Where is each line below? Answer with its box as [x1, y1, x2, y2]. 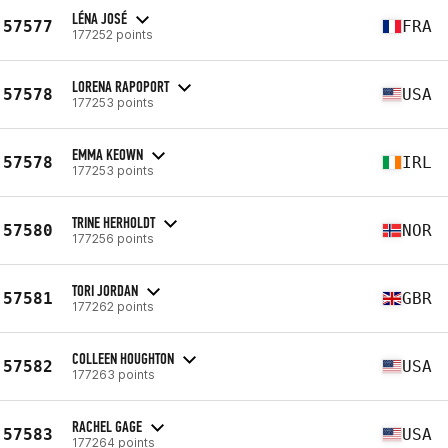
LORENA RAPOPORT [72, 76, 169, 96]
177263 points [72, 366, 155, 382]
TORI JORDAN [72, 280, 138, 300]
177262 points [72, 298, 154, 314]
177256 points [72, 230, 154, 246]
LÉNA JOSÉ [72, 8, 127, 28]
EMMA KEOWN [72, 144, 143, 164]
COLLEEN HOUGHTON [72, 348, 174, 368]
